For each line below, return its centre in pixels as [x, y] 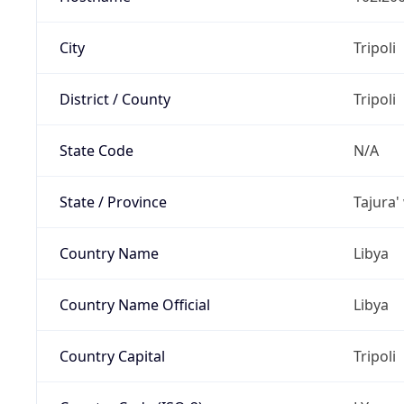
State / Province [113, 202]
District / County [115, 99]
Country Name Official [134, 304]
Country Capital [112, 356]
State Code [96, 150]
